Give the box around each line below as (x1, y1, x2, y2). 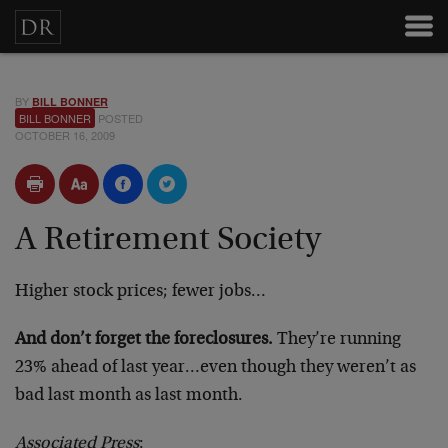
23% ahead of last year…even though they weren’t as (15, 359, 416, 377)
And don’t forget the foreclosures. (15, 331, 273, 349)
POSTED (95, 110, 143, 126)
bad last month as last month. (15, 387, 243, 405)
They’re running (273, 331, 401, 349)
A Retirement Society (15, 224, 321, 258)
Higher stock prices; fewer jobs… (15, 283, 266, 301)
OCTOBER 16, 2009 (15, 127, 115, 143)
